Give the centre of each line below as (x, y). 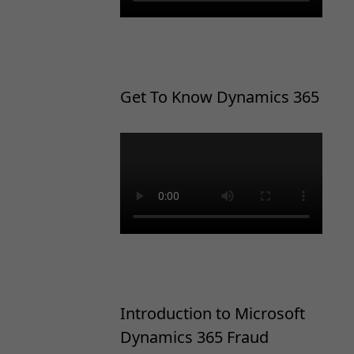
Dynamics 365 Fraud (194, 337)
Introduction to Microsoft (213, 313)
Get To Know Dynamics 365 (220, 97)
